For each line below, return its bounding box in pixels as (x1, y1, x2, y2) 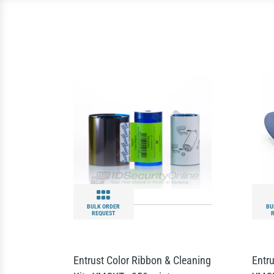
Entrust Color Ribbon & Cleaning (73, 254, 211, 267)
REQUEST (92, 210, 116, 217)
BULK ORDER (87, 203, 120, 210)
